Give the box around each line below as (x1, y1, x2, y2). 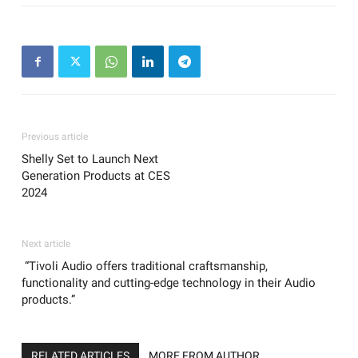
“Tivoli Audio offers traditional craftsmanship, (22, 259, 268, 274)
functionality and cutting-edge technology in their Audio (22, 276, 316, 291)
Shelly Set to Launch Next (22, 152, 158, 167)
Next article (22, 238, 70, 250)
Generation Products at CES (22, 169, 170, 184)
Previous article (22, 131, 88, 143)
